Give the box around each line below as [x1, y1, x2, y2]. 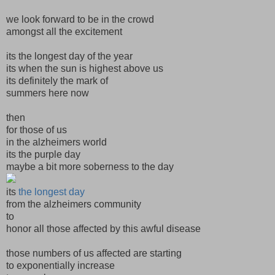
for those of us [6, 124, 67, 135]
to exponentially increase [6, 260, 115, 271]
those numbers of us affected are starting [6, 247, 182, 258]
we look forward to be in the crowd [6, 14, 154, 25]
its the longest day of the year [6, 50, 133, 61]
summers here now [6, 87, 89, 98]
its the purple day [6, 149, 80, 160]
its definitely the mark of [6, 75, 108, 86]
